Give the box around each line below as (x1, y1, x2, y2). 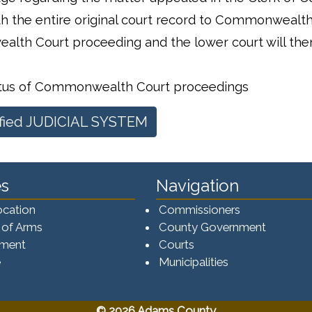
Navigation (156, 175, 239, 196)
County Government (159, 219, 266, 234)
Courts (159, 237, 194, 251)
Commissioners (159, 202, 240, 217)
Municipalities (159, 254, 228, 269)
